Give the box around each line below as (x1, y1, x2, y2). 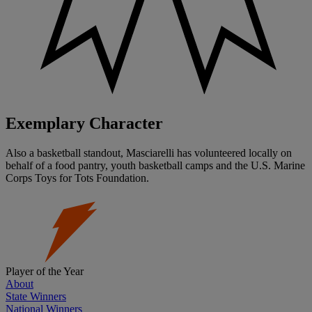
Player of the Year (6, 265, 84, 278)
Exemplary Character (6, 114, 163, 133)
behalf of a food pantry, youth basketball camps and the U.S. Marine (6, 159, 305, 172)
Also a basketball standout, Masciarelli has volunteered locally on (6, 147, 292, 159)
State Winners (6, 290, 66, 303)
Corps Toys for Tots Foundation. (6, 172, 149, 185)
